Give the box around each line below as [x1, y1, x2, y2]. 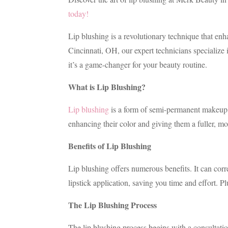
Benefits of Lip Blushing [68, 140, 152, 152]
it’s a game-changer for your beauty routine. [68, 59, 208, 70]
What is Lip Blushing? [68, 81, 146, 93]
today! [68, 8, 89, 19]
